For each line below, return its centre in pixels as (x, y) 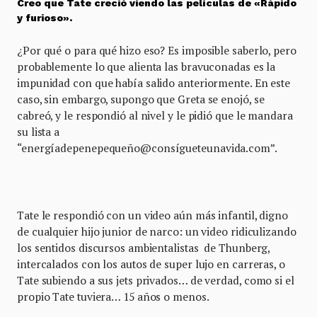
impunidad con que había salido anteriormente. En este (154, 83)
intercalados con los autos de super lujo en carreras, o (151, 264)
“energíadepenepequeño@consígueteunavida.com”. (147, 148)
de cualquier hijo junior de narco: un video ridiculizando (157, 232)
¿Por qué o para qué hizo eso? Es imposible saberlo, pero (157, 51)
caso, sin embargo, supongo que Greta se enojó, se (141, 99)
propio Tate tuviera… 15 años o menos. (116, 297)
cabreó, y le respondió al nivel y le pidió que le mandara (155, 116)
